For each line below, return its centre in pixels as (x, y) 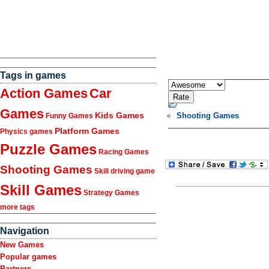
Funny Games (69, 116)
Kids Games (119, 115)
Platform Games (87, 131)
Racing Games (124, 152)
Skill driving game (125, 171)
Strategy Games (111, 193)
